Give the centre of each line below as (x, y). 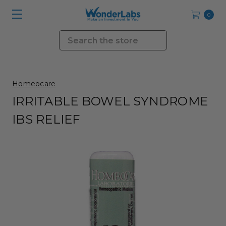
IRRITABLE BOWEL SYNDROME (110, 101)
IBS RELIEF (46, 119)
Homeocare (34, 84)
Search (73, 36)
